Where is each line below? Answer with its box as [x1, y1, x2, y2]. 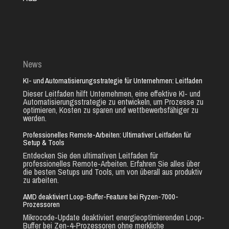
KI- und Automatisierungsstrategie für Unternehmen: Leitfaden [22, 75, 202, 86]
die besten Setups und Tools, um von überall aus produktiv [22, 166, 202, 177]
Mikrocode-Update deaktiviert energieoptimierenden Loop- [22, 211, 204, 223]
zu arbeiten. [22, 174, 59, 186]
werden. [22, 112, 47, 124]
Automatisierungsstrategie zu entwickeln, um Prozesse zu [22, 96, 203, 107]
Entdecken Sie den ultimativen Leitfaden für [22, 149, 158, 161]
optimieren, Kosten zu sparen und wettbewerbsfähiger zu [22, 104, 198, 116]
